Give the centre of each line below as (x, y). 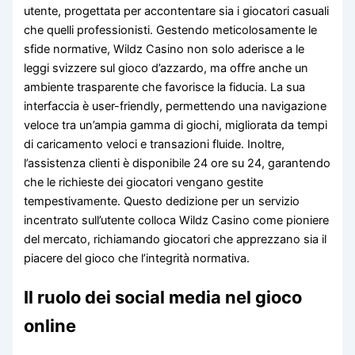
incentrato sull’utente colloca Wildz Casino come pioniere (177, 221)
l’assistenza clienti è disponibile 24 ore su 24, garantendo (177, 164)
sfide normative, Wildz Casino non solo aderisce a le (164, 50)
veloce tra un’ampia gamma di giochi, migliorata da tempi (176, 126)
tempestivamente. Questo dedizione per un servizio (162, 202)
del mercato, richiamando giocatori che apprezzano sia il (176, 240)
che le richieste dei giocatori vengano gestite (144, 183)
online (50, 325)
